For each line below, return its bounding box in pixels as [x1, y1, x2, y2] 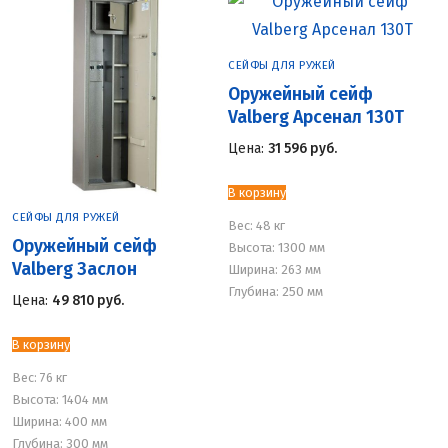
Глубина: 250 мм [228, 284, 323, 300]
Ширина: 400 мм [12, 414, 107, 430]
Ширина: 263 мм [228, 262, 321, 278]
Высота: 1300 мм [228, 240, 325, 256]
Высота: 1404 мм [12, 392, 108, 408]
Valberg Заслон [12, 258, 137, 280]
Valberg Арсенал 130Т [228, 106, 404, 128]
